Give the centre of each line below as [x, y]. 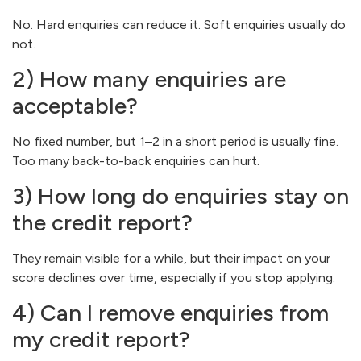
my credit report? [101, 339]
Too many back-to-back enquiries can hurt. [136, 160]
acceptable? [75, 105]
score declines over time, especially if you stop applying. [174, 277]
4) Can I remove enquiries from [170, 312]
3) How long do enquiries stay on [180, 195]
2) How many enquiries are [149, 79]
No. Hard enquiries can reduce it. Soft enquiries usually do [179, 24]
